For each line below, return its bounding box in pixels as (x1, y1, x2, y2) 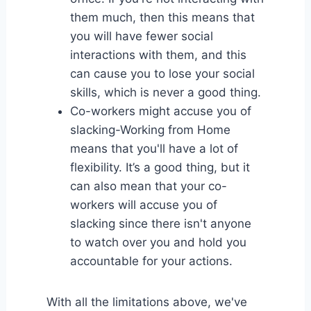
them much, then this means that (69, 10, 255, 24)
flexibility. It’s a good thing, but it (69, 160, 250, 174)
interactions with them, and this (69, 47, 246, 62)
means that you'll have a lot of (69, 141, 238, 155)
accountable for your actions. (69, 253, 233, 268)
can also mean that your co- (69, 178, 227, 193)
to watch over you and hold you (69, 235, 246, 249)
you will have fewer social (69, 28, 213, 43)
